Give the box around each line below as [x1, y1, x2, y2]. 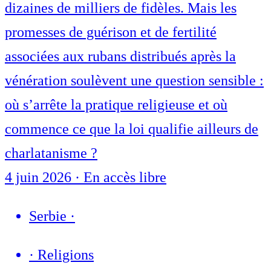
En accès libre [83, 169, 166, 186]
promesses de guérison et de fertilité [5, 24, 217, 41]
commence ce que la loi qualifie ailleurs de [5, 121, 258, 137]
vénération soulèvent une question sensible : [5, 73, 264, 89]
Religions [38, 247, 94, 263]
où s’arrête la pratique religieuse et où [5, 97, 227, 113]
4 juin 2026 [5, 169, 75, 186]
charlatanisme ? [5, 145, 97, 162]
